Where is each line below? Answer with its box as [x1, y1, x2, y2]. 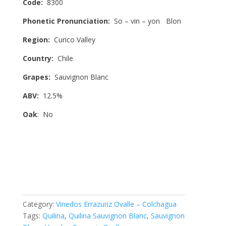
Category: [22, 199, 56, 209]
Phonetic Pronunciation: [22, 16, 114, 26]
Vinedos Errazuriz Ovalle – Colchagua [55, 199, 177, 209]
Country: [22, 53, 58, 63]
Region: [22, 35, 54, 44]
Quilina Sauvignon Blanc [68, 211, 147, 220]
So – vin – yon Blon [114, 16, 181, 26]
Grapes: [22, 72, 54, 82]
